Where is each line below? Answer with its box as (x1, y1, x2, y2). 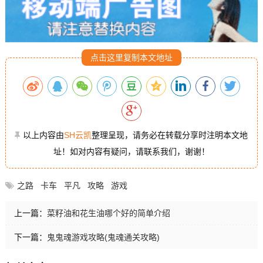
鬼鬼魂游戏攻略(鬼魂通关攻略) (46, 232, 160, 242)
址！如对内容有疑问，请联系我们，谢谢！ (53, 147, 210, 157)
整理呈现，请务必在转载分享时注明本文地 (92, 130, 248, 140)
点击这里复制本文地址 (90, 53, 173, 63)
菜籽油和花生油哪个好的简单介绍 (46, 208, 170, 218)
